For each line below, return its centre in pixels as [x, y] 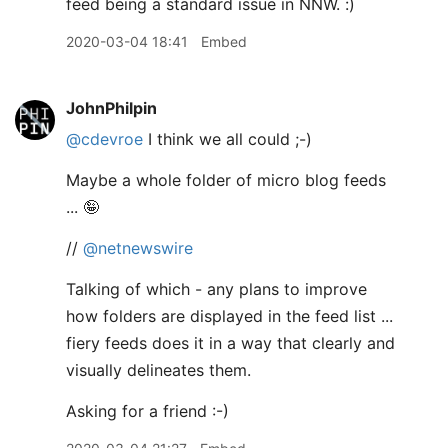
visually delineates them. [158, 370]
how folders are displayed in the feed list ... [229, 316]
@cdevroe [104, 139]
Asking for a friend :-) [147, 411]
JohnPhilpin [111, 108]
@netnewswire [138, 248]
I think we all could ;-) [227, 139]
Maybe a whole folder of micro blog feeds [226, 180]
